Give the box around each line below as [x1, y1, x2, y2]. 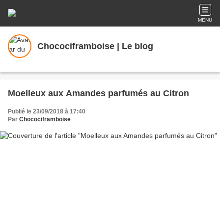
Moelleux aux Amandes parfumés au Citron [8, 88, 189, 98]
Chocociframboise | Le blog [37, 41, 153, 51]
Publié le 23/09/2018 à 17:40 [8, 108, 85, 115]
